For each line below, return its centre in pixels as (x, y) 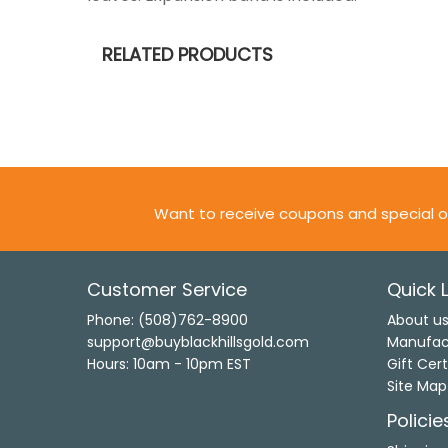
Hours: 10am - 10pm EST (169, 363)
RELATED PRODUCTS (187, 54)
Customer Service (167, 289)
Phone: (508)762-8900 (167, 319)
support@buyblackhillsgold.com (198, 341)
